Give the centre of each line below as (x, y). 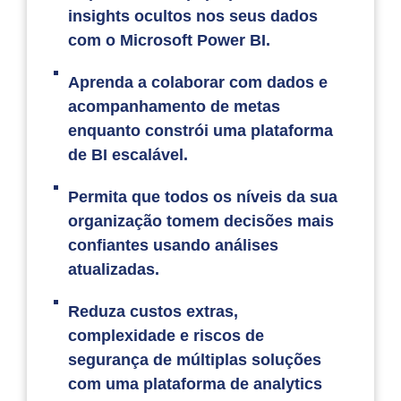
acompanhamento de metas (175, 107)
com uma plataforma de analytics (196, 384)
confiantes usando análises (174, 246)
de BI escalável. (128, 155)
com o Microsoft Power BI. (170, 41)
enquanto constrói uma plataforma (201, 131)
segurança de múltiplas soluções (195, 360)
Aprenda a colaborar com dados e (198, 83)
